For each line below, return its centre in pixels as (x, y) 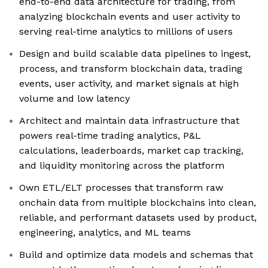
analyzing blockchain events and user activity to (130, 17)
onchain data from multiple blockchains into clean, (138, 203)
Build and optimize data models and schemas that (136, 255)
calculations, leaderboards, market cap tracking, (131, 151)
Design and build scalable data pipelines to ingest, (135, 54)
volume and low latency (74, 99)
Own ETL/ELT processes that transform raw (121, 188)
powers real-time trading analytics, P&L (110, 136)
